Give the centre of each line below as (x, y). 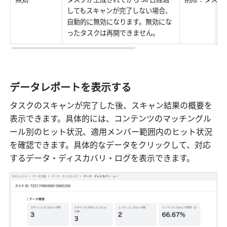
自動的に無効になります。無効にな (120, 22)
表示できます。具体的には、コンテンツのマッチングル (111, 118)
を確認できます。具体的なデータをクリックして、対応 (110, 145)
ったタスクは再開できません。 (113, 33)
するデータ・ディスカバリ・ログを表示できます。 (102, 158)
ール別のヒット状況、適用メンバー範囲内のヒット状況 (111, 131)
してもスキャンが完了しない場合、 (120, 11)
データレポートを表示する (71, 87)
